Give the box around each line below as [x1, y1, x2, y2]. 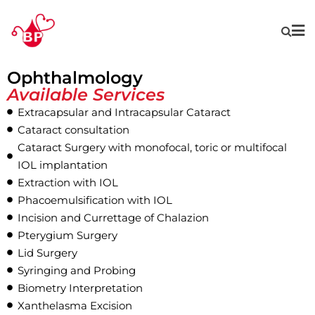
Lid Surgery [18, 245, 77, 259]
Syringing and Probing [18, 263, 136, 277]
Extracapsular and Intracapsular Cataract [18, 105, 231, 119]
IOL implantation [18, 157, 108, 172]
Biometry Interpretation [18, 281, 143, 295]
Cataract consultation [18, 122, 129, 136]
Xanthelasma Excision [18, 298, 132, 312]
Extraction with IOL [18, 175, 118, 189]
